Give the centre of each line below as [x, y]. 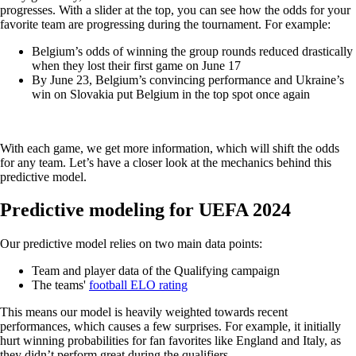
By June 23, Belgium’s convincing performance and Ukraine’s [188, 79]
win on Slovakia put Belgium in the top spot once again [171, 94]
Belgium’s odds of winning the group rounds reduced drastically [192, 51]
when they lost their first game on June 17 [136, 65]
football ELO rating [138, 285]
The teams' [60, 285]
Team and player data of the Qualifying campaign [156, 271]
